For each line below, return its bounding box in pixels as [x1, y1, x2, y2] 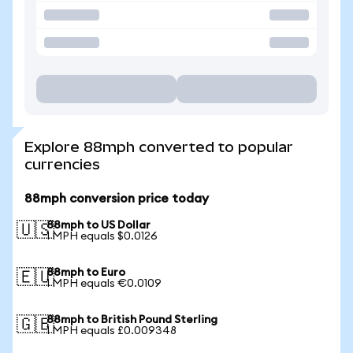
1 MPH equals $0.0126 [46, 231, 158, 242]
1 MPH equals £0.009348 [46, 325, 176, 336]
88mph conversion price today [24, 192, 209, 205]
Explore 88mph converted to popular [24, 139, 293, 155]
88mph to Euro [46, 267, 125, 278]
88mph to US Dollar [46, 220, 150, 231]
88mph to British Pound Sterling [46, 314, 217, 325]
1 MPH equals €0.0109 [46, 278, 162, 289]
